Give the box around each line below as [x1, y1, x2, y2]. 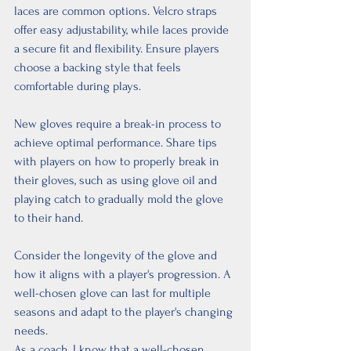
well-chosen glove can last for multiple [14, 285, 214, 300]
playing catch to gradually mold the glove [14, 191, 226, 206]
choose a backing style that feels [14, 60, 184, 74]
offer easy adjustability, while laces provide [14, 22, 232, 37]
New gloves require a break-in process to [14, 116, 224, 131]
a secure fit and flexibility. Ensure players [14, 41, 223, 56]
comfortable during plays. [14, 78, 141, 93]
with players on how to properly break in [14, 154, 223, 168]
